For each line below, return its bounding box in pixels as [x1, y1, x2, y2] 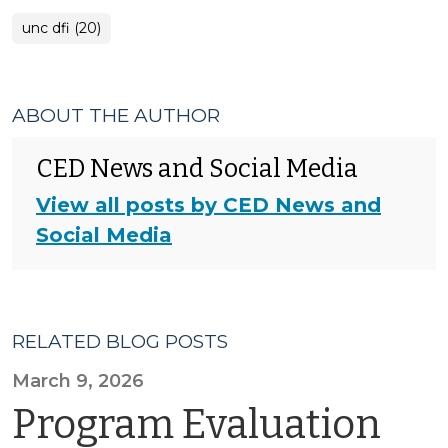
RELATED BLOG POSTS [12, 330, 228, 353]
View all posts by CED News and [36, 193, 381, 217]
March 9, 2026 [12, 370, 144, 392]
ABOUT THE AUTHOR [12, 104, 220, 127]
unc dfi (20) [22, 19, 101, 37]
